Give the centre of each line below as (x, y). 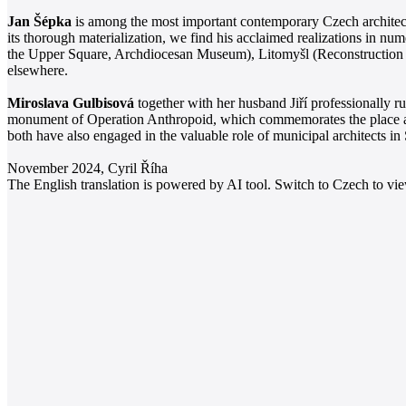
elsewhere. (38, 70)
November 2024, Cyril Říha (87, 168)
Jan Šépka (39, 21)
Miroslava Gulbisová (71, 102)
